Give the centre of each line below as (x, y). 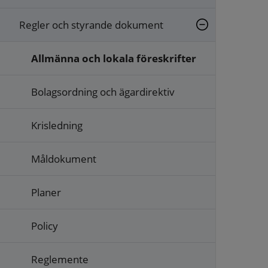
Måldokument (64, 159)
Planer (46, 192)
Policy (45, 226)
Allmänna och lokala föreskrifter (114, 58)
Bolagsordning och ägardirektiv (103, 92)
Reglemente (60, 259)
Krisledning (57, 125)
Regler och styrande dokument (91, 25)
